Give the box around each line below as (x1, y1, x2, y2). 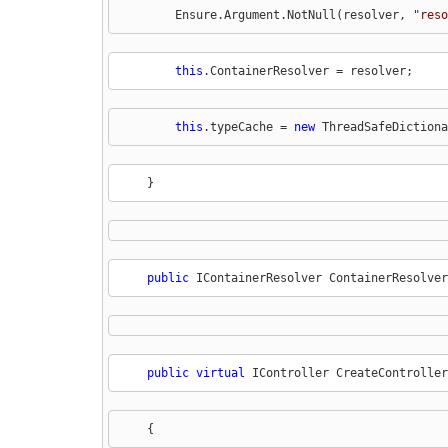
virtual (195, 365, 245, 380)
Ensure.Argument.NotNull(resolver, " (118, 7, 420, 22)
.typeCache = (202, 119, 294, 134)
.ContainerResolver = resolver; (202, 63, 413, 78)
